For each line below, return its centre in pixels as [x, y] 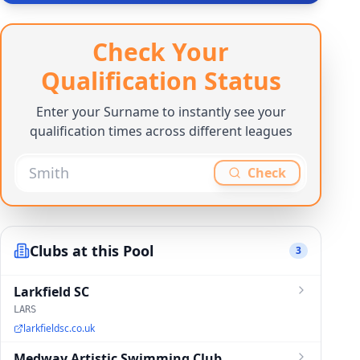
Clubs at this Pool [92, 251]
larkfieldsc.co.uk [59, 328]
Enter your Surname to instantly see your [161, 112]
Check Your [161, 52]
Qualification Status [161, 81]
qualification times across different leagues [161, 131]
